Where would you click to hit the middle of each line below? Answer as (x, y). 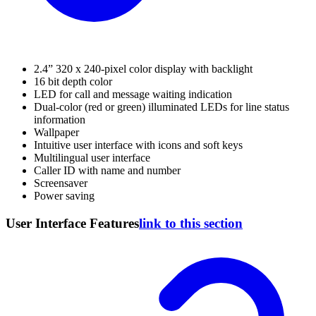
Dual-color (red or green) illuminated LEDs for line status (162, 107)
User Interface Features (72, 224)
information (60, 120)
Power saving (64, 196)
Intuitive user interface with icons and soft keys (138, 145)
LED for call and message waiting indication (133, 95)
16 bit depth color (73, 82)
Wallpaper (56, 133)
